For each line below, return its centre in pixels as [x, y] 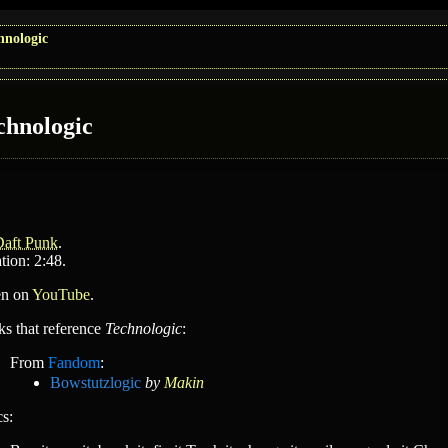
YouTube [61, 294]
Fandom [74, 362]
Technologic [143, 328]
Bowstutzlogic [95, 382]
